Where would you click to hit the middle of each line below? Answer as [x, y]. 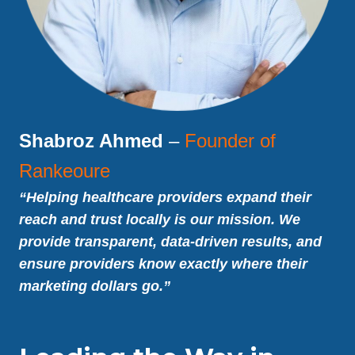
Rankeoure [65, 171]
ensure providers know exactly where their [163, 264]
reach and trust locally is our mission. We [160, 219]
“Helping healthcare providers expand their [165, 197]
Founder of [230, 141]
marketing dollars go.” [95, 286]
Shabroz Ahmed [91, 141]
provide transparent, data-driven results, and [170, 242]
